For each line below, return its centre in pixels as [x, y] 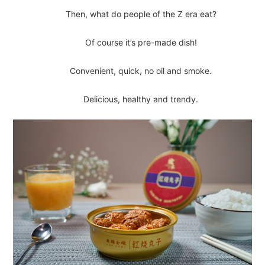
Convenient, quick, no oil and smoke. [141, 70]
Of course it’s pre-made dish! [141, 42]
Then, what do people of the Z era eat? [141, 14]
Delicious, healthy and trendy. [141, 99]
